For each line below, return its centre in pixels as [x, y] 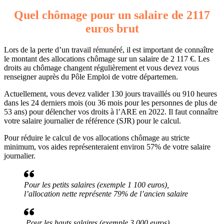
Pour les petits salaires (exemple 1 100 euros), [96, 184]
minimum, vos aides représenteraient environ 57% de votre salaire [107, 146]
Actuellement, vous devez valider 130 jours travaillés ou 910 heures [110, 93]
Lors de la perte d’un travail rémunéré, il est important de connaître [109, 49]
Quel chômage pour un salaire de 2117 [112, 15]
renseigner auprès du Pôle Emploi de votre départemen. [91, 76]
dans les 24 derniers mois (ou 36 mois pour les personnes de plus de [110, 102]
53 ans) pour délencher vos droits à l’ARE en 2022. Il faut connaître [111, 111]
